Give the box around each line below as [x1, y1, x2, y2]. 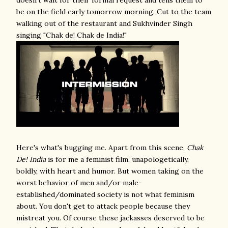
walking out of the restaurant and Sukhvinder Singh [16, 19, 192, 28]
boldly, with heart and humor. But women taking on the [16, 166, 204, 176]
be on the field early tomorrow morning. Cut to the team [16, 7, 211, 16]
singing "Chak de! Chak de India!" [16, 31, 127, 40]
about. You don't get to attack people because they [16, 202, 190, 211]
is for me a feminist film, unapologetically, [46, 155, 189, 164]
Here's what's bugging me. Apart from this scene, [16, 143, 187, 152]
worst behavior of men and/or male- [16, 178, 142, 187]
